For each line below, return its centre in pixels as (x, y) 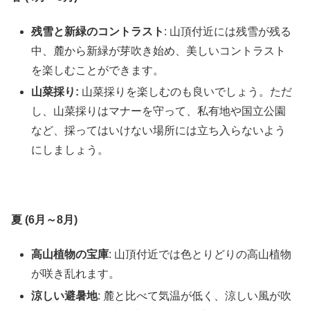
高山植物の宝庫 (70, 255)
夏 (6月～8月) (44, 220)
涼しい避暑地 (65, 295)
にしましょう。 (70, 150)
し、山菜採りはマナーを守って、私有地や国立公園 (159, 111)
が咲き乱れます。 (76, 274)
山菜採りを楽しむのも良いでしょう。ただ (186, 92)
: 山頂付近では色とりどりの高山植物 (200, 255)
